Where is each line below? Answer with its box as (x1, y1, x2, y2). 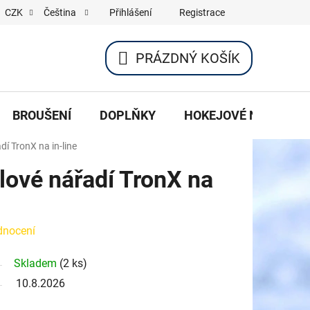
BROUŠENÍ (12, 108, 71, 122)
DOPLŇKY (100, 108, 156, 122)
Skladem (14, 256, 60, 270)
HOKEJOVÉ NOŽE (184, 108, 281, 122)
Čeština (44, 7, 78, 18)
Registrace (179, 6, 225, 18)
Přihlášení (109, 6, 152, 18)
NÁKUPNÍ (117, 66, 176, 83)
